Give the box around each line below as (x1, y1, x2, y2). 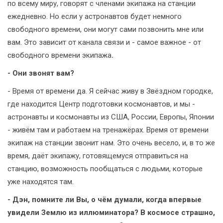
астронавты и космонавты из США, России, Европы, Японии (7, 112, 214, 121)
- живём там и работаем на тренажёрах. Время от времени (7, 125, 209, 134)
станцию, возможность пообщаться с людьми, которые (7, 164, 203, 173)
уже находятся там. (7, 177, 74, 186)
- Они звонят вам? (7, 68, 74, 78)
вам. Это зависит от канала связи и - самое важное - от (7, 37, 201, 47)
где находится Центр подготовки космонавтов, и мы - (7, 99, 195, 109)
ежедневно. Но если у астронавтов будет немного (7, 11, 182, 21)
